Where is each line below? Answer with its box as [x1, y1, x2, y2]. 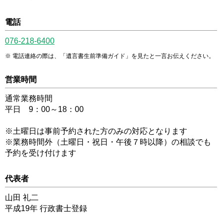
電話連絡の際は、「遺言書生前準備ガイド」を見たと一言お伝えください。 [12, 53, 215, 60]
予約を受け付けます [5, 149, 76, 158]
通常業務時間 [5, 94, 53, 103]
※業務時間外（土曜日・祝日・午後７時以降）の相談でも [5, 138, 211, 147]
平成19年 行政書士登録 [5, 204, 87, 213]
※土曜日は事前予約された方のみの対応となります [5, 127, 187, 136]
